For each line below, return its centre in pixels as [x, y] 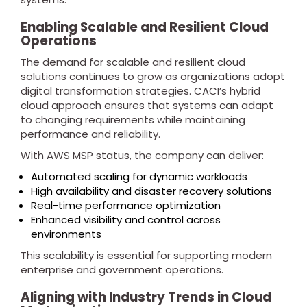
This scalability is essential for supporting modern [146, 255]
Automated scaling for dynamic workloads [139, 176]
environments [66, 234]
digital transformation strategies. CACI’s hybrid [140, 91]
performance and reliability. [90, 134]
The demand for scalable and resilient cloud [133, 62]
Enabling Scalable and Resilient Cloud [145, 27]
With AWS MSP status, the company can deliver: [142, 155]
